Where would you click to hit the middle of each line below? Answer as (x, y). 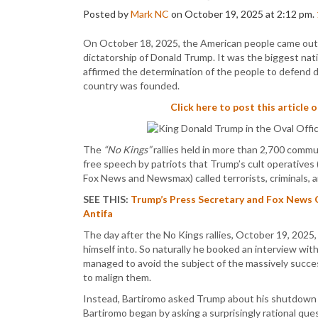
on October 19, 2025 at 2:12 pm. (243, 14)
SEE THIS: (107, 199)
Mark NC (150, 14)
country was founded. (131, 86)
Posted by (107, 14)
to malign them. (117, 277)
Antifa (98, 213)
